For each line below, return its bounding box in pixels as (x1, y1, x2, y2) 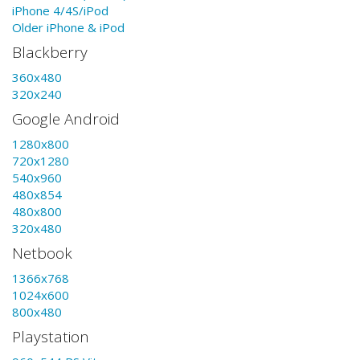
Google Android (12, 108, 120, 129)
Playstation (12, 326, 89, 347)
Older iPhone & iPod (12, 18, 125, 35)
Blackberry (12, 42, 88, 63)
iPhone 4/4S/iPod (12, 2, 108, 18)
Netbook (12, 243, 72, 264)
